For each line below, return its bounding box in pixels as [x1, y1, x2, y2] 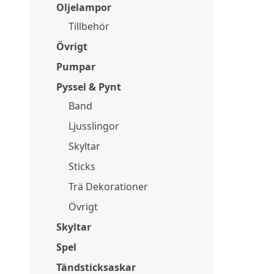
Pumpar [56, 60, 95, 73]
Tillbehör [68, 20, 109, 33]
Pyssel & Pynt [56, 80, 121, 94]
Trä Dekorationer [68, 180, 148, 193]
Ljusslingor [68, 119, 119, 133]
